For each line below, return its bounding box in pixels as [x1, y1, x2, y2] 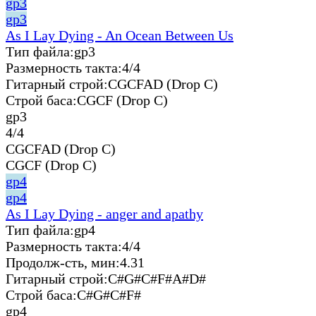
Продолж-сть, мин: [6, 254, 120, 270]
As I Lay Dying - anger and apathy [6, 205, 203, 221]
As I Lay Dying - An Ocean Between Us [6, 27, 233, 43]
